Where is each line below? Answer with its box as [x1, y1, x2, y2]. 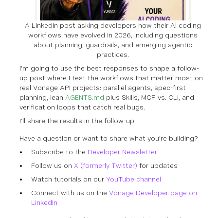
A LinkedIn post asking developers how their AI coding [25, 21, 201, 29]
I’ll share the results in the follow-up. [19, 116, 136, 125]
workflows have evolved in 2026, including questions [28, 31, 198, 39]
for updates [137, 161, 178, 169]
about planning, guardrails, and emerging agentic [34, 40, 192, 49]
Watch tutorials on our [31, 175, 106, 183]
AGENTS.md [65, 93, 104, 101]
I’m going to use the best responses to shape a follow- [19, 64, 199, 72]
